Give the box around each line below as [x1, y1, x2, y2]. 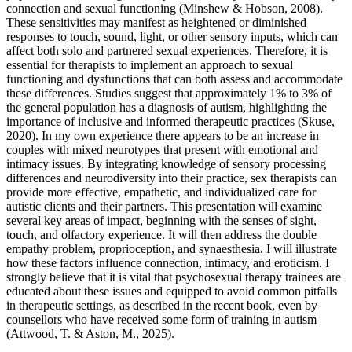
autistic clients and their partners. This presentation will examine [6, 199, 322, 213]
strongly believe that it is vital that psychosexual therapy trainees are [6, 269, 341, 284]
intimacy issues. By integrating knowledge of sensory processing [6, 156, 326, 170]
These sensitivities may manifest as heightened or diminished [6, 15, 306, 29]
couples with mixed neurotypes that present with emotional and [6, 142, 318, 156]
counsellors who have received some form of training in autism [6, 312, 317, 326]
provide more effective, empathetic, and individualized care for [6, 185, 316, 199]
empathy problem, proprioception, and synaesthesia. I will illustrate [6, 241, 337, 255]
